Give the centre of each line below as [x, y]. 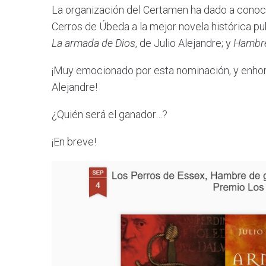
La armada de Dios [94, 43]
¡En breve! [74, 142]
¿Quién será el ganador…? [110, 115]
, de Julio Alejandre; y [184, 43]
